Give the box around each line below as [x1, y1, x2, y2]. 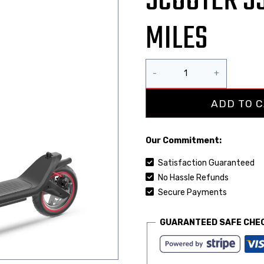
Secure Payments [156, 187, 227, 197]
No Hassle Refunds [156, 172, 229, 183]
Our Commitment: [146, 135, 222, 146]
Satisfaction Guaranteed [156, 157, 255, 168]
